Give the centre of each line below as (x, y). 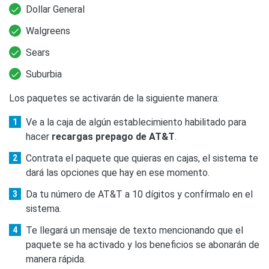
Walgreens (48, 31)
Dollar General (55, 9)
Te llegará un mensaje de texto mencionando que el (134, 230)
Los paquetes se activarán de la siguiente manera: (114, 98)
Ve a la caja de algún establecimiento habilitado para (136, 122)
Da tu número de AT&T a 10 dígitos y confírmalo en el (139, 194)
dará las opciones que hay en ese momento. (118, 172)
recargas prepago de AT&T (113, 136)
